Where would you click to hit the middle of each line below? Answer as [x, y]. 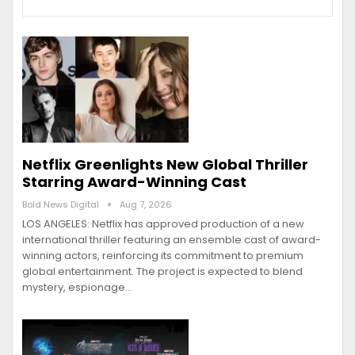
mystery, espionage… [77, 288]
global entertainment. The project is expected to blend [162, 272]
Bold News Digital [62, 205]
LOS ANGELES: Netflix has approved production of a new [163, 224]
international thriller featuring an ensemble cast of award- [172, 240]
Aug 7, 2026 [146, 205]
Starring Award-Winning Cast [134, 182]
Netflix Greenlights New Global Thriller [165, 165]
